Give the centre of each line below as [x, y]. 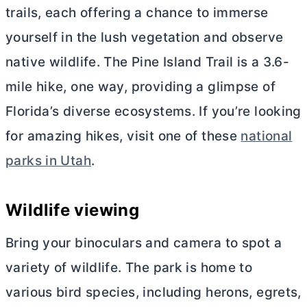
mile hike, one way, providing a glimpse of [140, 87]
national [267, 136]
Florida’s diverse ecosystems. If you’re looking [153, 112]
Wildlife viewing [73, 210]
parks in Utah [48, 161]
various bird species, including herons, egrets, [153, 293]
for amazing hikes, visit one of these [123, 136]
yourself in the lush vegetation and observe [145, 38]
